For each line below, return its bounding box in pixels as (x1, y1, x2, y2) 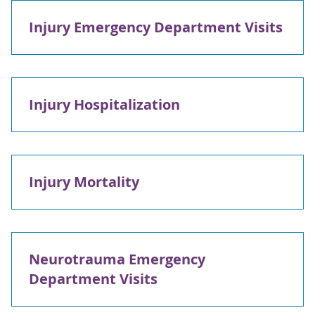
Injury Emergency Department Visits (29, 18, 283, 37)
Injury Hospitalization (29, 95, 180, 114)
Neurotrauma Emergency (29, 250, 205, 269)
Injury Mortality (29, 172, 139, 191)
